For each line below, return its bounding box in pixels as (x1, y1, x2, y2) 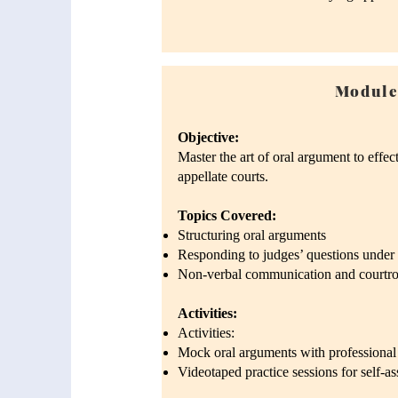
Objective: (178, 130, 239, 145)
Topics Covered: (178, 208, 276, 223)
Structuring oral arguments (178, 227, 326, 243)
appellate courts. (178, 169, 268, 184)
